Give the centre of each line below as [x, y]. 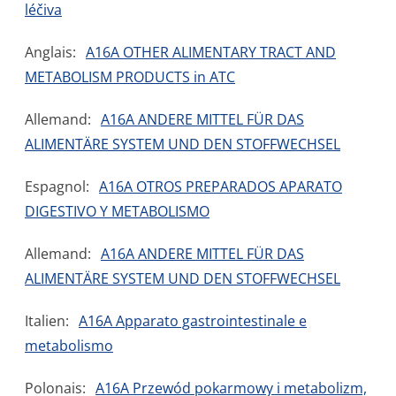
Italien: [47, 321]
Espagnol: [57, 187]
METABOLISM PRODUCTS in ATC [130, 77]
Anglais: [50, 52]
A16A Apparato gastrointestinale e [193, 321]
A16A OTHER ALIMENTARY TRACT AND [211, 52]
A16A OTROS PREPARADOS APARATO [221, 187]
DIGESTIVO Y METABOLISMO [117, 211]
